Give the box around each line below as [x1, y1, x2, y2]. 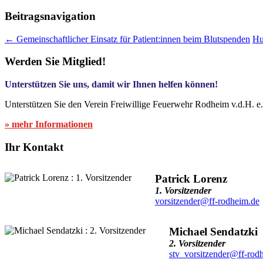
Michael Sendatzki [168, 225, 258, 238]
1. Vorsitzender [154, 185, 211, 195]
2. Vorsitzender [168, 238, 225, 248]
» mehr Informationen [5, 119, 93, 130]
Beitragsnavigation [5, 9, 96, 22]
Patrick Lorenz [154, 172, 227, 185]
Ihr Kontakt [5, 140, 63, 153]
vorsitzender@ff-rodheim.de [154, 195, 259, 206]
